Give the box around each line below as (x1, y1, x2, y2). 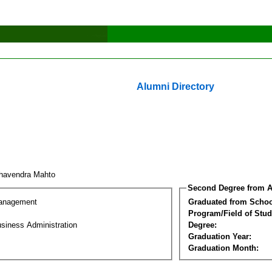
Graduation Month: (188, 243, 259, 253)
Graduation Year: (188, 231, 251, 241)
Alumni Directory (137, 81, 214, 92)
